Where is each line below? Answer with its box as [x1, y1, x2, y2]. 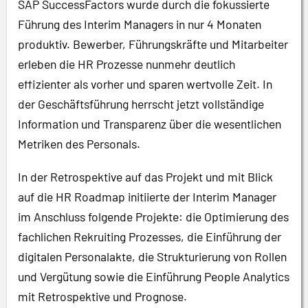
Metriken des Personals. [18, 135, 140, 151]
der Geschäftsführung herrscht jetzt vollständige [18, 96, 264, 111]
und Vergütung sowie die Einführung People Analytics [18, 268, 289, 284]
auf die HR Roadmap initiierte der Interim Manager [18, 188, 276, 204]
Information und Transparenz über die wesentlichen [18, 115, 281, 131]
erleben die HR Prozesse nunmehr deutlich [18, 56, 235, 71]
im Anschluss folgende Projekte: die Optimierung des [18, 208, 289, 224]
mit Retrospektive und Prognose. [18, 288, 187, 304]
